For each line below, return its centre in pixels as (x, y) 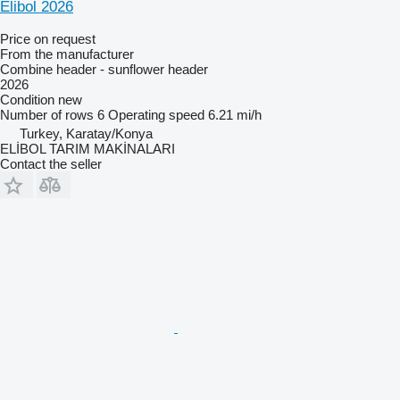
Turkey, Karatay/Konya (86, 133)
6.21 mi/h (235, 114)
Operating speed (156, 114)
